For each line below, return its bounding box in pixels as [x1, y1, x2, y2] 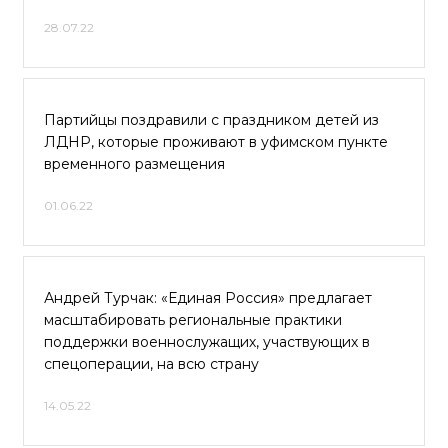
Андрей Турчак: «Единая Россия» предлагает [44, 289, 372, 307]
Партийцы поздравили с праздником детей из [44, 111, 379, 129]
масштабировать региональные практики [44, 311, 342, 329]
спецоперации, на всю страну [44, 355, 259, 373]
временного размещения [44, 155, 225, 173]
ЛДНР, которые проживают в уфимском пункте [44, 133, 388, 151]
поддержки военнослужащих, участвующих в [44, 333, 370, 351]
